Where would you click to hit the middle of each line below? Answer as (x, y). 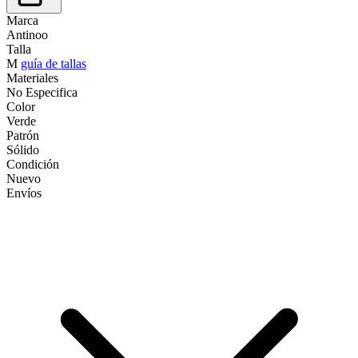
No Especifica (42, 92)
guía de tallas (54, 63)
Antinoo (27, 34)
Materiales (32, 78)
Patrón (23, 135)
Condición (33, 164)
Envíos (24, 193)
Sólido (23, 149)
